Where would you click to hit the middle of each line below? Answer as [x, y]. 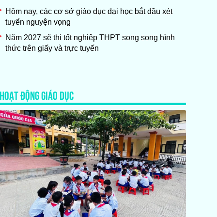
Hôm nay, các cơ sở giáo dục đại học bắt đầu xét [89, 11]
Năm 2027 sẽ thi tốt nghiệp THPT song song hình [90, 37]
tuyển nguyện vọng [38, 22]
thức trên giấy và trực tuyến [52, 48]
